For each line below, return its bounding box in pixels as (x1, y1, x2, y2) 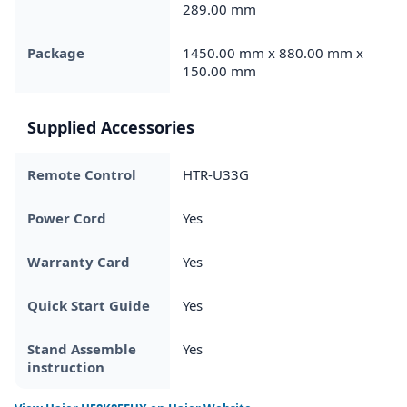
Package (27, 43, 84, 62)
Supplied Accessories (27, 115, 194, 138)
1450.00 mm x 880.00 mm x (183, 43, 363, 62)
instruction (27, 357, 104, 376)
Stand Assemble (27, 339, 136, 358)
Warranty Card (27, 252, 130, 271)
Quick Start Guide (27, 295, 150, 314)
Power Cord (27, 208, 106, 227)
